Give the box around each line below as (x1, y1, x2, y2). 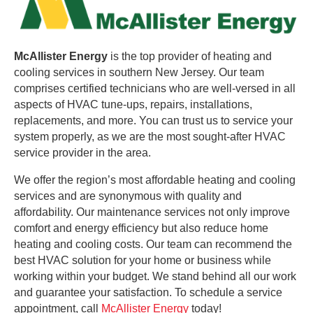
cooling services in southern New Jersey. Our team (14, 66, 264, 79)
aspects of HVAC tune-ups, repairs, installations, (14, 99, 252, 111)
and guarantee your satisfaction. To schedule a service (14, 286, 282, 299)
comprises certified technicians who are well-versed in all (14, 82, 296, 95)
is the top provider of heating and (108, 50, 272, 63)
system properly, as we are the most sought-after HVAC (14, 131, 286, 143)
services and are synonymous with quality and (14, 190, 242, 203)
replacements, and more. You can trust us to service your (14, 115, 293, 127)
